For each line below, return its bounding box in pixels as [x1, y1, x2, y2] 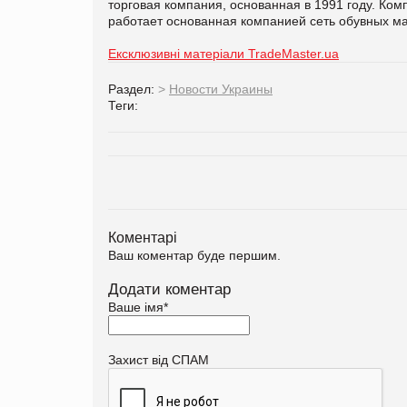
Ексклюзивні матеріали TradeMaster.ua [108, 45, 339, 61]
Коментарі [108, 228, 177, 245]
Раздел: [108, 81, 158, 96]
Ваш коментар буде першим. [108, 247, 281, 263]
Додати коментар [108, 280, 231, 298]
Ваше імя [108, 299, 164, 314]
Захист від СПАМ [108, 352, 209, 367]
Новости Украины [169, 81, 273, 96]
